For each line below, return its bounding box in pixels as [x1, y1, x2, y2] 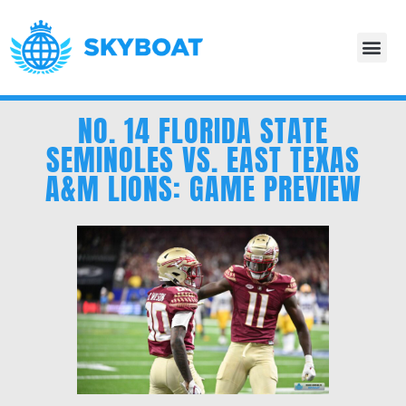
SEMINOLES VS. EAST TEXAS [46, 138, 360, 183]
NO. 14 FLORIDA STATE [78, 109, 328, 154]
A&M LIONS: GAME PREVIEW [44, 167, 362, 212]
